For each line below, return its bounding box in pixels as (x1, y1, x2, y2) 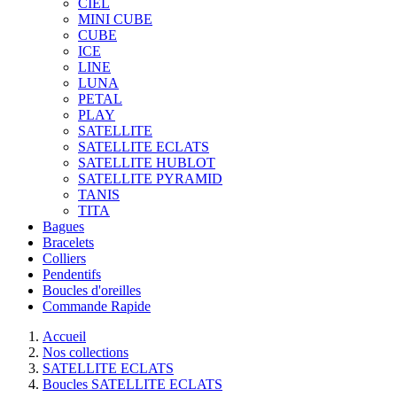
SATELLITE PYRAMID (78, 171, 222, 186)
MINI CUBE (78, 12, 152, 27)
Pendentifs (43, 267, 101, 282)
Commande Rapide (43, 299, 151, 314)
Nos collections (43, 345, 128, 360)
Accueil (43, 329, 86, 344)
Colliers (43, 251, 86, 266)
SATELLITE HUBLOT (78, 155, 215, 170)
